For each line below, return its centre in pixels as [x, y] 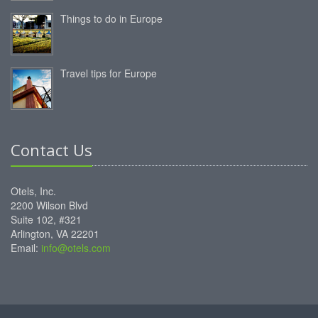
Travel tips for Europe [109, 73]
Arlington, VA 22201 [55, 234]
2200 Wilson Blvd [49, 205]
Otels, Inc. [33, 191]
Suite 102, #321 [46, 220]
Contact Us [51, 150]
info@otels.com [76, 248]
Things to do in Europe [111, 19]
